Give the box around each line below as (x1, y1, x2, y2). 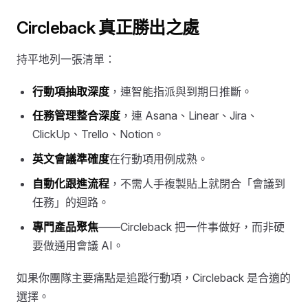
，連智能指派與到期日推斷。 (109, 84, 253, 98)
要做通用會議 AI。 (32, 238, 124, 252)
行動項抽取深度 (32, 84, 110, 98)
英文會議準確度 (32, 152, 110, 166)
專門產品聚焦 (32, 219, 99, 234)
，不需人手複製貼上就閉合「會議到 (109, 176, 286, 190)
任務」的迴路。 (32, 195, 110, 209)
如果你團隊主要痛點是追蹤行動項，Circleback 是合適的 (16, 270, 291, 285)
